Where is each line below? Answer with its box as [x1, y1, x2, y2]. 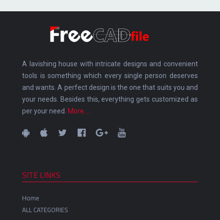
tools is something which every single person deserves [22, 71, 198, 80]
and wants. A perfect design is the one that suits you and [22, 83, 198, 91]
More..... [68, 107, 92, 115]
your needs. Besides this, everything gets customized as [22, 95, 198, 103]
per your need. [22, 107, 68, 115]
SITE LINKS [22, 167, 61, 182]
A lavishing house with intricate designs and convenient [22, 59, 198, 68]
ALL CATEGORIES [22, 203, 69, 216]
